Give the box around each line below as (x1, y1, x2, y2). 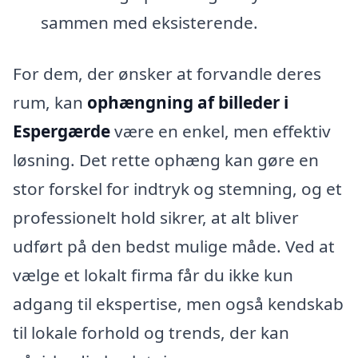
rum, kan (13, 91, 87, 114)
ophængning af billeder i (87, 91, 288, 114)
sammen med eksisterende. (40, 11, 258, 34)
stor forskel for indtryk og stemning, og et (13, 177, 342, 201)
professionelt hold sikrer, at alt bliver (13, 206, 299, 229)
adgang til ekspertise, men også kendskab (13, 292, 344, 316)
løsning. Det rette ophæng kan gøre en (13, 149, 319, 172)
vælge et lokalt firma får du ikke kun (13, 264, 293, 287)
